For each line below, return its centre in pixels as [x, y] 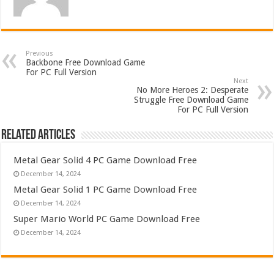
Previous [40, 54]
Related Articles [39, 136]
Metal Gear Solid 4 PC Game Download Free [106, 161]
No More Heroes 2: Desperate [192, 90]
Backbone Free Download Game [86, 63]
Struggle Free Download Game [191, 100]
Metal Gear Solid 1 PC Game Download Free [106, 190]
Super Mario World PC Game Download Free [107, 219]
